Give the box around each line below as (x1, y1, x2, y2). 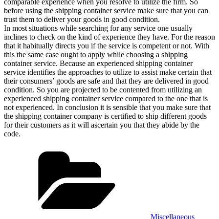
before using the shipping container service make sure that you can (4, 6, 208, 15)
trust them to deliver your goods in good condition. (4, 15, 160, 24)
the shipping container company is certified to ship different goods (4, 112, 207, 121)
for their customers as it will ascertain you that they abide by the (4, 121, 199, 130)
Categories (150, 146, 183, 154)
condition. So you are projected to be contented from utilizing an (4, 86, 202, 94)
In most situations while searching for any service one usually (4, 24, 193, 33)
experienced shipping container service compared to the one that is (4, 94, 208, 103)
